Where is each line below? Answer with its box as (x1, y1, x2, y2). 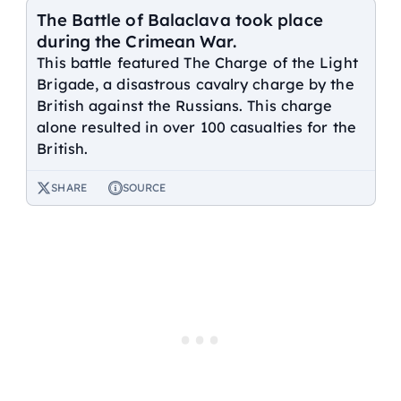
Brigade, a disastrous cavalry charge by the (37, 74, 354, 93)
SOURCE (122, 181, 166, 195)
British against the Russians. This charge (37, 96, 333, 115)
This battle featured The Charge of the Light (37, 53, 358, 72)
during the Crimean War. (37, 30, 236, 52)
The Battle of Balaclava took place (37, 8, 323, 30)
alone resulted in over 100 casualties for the (37, 117, 356, 136)
